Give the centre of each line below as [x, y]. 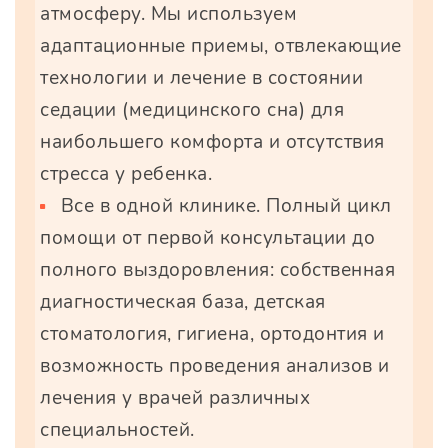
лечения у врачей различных [175, 398]
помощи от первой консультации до [207, 238]
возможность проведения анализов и [215, 366]
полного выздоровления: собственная [217, 270]
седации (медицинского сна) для [192, 110]
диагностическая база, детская [183, 302]
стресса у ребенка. [126, 174]
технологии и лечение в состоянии [201, 78]
